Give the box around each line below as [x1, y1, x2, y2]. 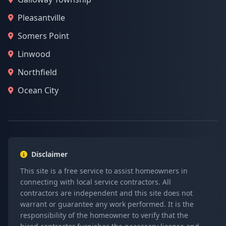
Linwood [18, 48, 50, 60]
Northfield [18, 67, 57, 78]
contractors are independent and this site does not [20, 188, 193, 198]
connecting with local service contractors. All [20, 177, 171, 187]
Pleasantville [18, 12, 65, 23]
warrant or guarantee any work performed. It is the [20, 199, 194, 209]
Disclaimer [31, 149, 68, 159]
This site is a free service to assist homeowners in [20, 166, 188, 176]
